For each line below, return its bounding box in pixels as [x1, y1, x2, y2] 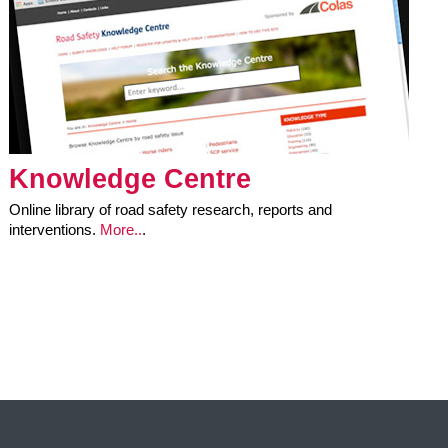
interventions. [8, 222, 100, 239]
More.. [99, 222, 142, 239]
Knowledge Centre [8, 164, 251, 195]
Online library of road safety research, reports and [8, 202, 332, 219]
